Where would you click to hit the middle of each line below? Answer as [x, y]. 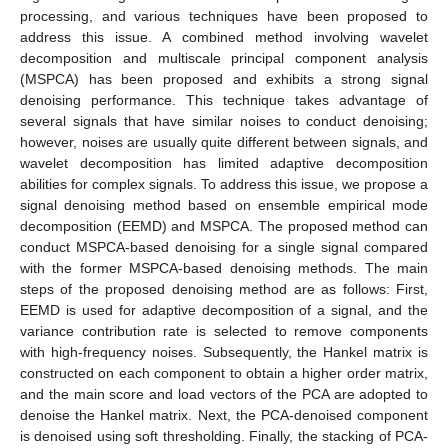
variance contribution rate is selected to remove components [224, 330]
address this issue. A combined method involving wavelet [224, 36]
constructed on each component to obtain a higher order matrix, [224, 372]
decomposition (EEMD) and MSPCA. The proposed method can [224, 225]
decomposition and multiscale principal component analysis [224, 57]
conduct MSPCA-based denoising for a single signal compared [224, 246]
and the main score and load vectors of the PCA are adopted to [224, 393]
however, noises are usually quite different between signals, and [224, 141]
